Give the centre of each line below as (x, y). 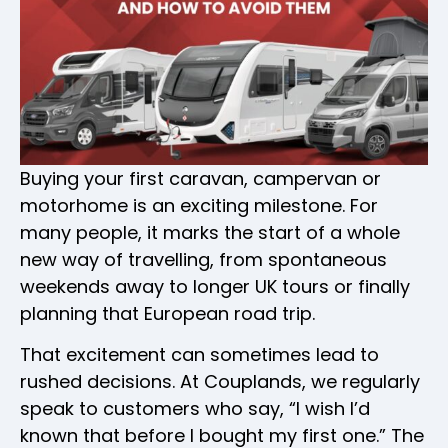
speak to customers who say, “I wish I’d (195, 409)
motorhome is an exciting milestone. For (199, 205)
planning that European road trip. (167, 313)
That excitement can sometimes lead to (199, 355)
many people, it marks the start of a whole (210, 232)
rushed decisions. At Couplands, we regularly (220, 382)
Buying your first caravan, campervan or (200, 178)
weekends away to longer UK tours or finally (215, 286)
